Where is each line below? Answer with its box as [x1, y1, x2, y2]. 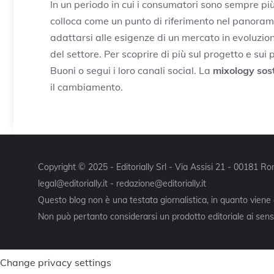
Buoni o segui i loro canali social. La [50, 64, 213, 76]
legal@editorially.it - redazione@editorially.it [38, 177, 206, 189]
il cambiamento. [50, 80, 123, 93]
